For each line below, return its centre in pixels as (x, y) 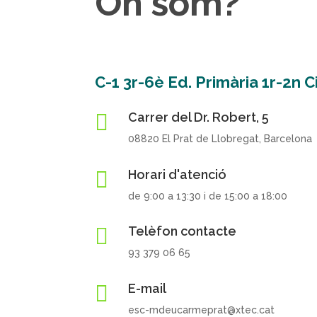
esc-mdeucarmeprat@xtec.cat (202, 310)
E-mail (148, 288)
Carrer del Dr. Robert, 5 (199, 117)
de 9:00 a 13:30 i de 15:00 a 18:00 (208, 196)
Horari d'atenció (178, 174)
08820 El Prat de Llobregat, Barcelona (220, 138)
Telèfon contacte (183, 231)
